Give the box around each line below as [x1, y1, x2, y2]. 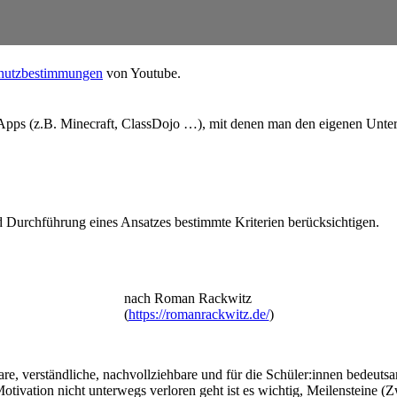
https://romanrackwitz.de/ [128, 307, 269, 323]
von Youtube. [103, 66, 181, 82]
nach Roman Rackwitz [123, 291, 252, 307]
